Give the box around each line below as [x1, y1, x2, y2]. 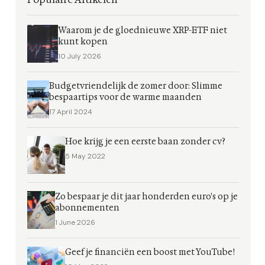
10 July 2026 [58, 51, 102, 61]
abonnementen [55, 202, 120, 214]
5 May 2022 [65, 151, 105, 161]
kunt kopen [58, 36, 108, 47]
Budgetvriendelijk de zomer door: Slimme [49, 80, 223, 92]
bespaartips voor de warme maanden [49, 92, 202, 103]
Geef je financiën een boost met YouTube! [65, 247, 235, 258]
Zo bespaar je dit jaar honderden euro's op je [55, 191, 238, 202]
